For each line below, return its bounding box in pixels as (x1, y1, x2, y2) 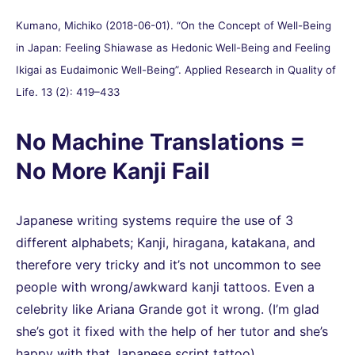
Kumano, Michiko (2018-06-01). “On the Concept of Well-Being (16, 19, 331, 32)
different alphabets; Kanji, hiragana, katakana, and (16, 235, 315, 251)
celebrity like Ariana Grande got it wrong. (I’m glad (16, 301, 319, 318)
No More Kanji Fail (16, 158, 210, 185)
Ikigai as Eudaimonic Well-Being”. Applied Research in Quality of (16, 63, 336, 77)
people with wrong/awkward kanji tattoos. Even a (16, 279, 315, 296)
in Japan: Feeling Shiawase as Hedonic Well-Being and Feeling (16, 41, 330, 55)
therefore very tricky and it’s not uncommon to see (16, 257, 321, 273)
